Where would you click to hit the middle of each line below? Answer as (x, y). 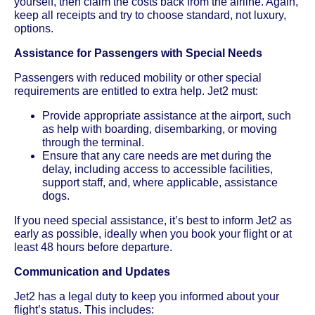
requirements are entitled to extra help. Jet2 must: (136, 91)
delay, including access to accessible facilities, (157, 169)
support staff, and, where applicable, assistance (160, 182)
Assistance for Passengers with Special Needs (138, 53)
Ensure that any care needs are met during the (157, 155)
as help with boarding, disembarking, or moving (160, 129)
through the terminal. (93, 142)
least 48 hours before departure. (93, 247)
